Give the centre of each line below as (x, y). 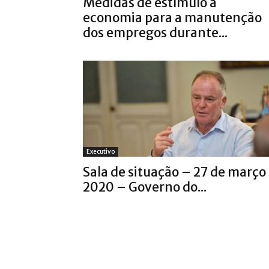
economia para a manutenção (172, 18)
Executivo (101, 152)
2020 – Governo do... (145, 187)
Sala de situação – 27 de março (174, 172)
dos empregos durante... (155, 33)
